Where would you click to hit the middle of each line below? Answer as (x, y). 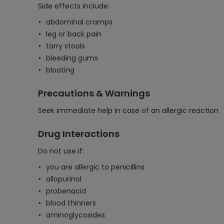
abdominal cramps (79, 22)
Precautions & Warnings (94, 93)
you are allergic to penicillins (95, 167)
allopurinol (64, 179)
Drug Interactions (79, 134)
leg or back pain (74, 34)
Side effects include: (74, 6)
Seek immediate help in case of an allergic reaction (128, 110)
